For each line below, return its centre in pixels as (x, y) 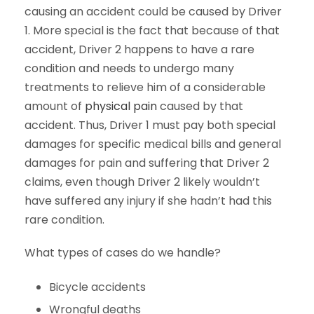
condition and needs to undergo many (129, 69)
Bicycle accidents (97, 287)
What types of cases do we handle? (123, 253)
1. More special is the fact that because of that (152, 31)
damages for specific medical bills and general (153, 144)
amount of (55, 107)
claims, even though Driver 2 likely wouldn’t (142, 182)
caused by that (200, 107)
